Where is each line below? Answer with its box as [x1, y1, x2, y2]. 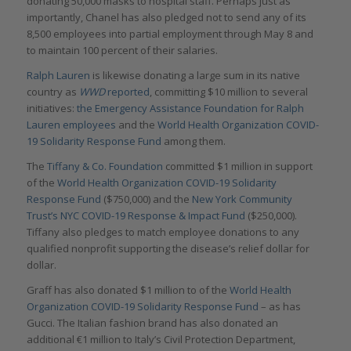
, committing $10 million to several [149, 85, 308, 100]
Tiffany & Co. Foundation [46, 159, 163, 174]
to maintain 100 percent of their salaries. [26, 42, 218, 57]
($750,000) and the [100, 192, 192, 207]
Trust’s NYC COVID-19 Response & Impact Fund [26, 208, 248, 223]
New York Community [191, 192, 292, 207]
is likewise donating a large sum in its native [89, 68, 300, 83]
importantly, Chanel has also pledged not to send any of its [26, 9, 306, 24]
